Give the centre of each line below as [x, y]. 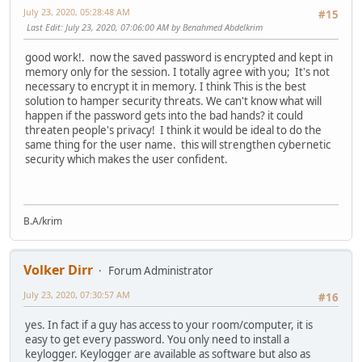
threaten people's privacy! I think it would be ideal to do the [173, 130]
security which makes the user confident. [126, 159]
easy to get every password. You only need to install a [157, 340]
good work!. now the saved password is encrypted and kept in [179, 57]
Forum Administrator [161, 271]
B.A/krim [43, 221]
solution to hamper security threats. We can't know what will [173, 101]
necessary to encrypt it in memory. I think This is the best [166, 86]
